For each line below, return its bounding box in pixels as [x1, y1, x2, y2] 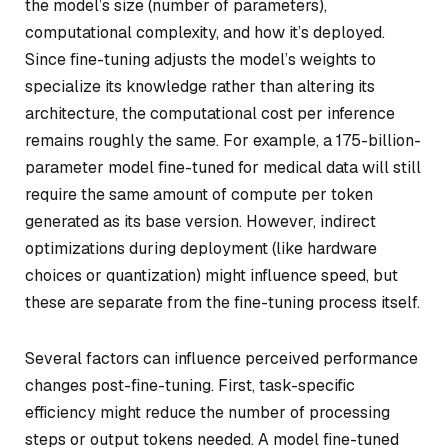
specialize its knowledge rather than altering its [25, 76, 375, 97]
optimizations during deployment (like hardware [25, 238, 377, 259]
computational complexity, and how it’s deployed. [25, 22, 385, 43]
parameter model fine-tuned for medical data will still [25, 157, 421, 178]
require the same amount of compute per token [25, 184, 373, 205]
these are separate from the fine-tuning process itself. [25, 292, 420, 313]
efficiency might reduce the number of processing [25, 401, 390, 423]
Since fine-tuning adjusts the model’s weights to [25, 49, 376, 70]
